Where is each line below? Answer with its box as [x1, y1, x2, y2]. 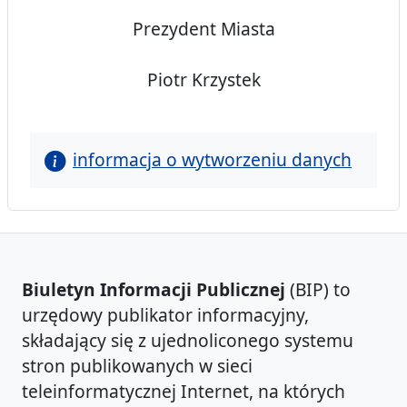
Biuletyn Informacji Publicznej [22, 277, 285, 303]
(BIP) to [285, 277, 351, 303]
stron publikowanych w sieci [22, 353, 253, 379]
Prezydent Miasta [132, 16, 275, 42]
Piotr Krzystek [146, 67, 261, 93]
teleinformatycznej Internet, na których [22, 379, 345, 404]
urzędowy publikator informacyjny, [22, 303, 309, 328]
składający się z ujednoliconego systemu [22, 328, 353, 353]
